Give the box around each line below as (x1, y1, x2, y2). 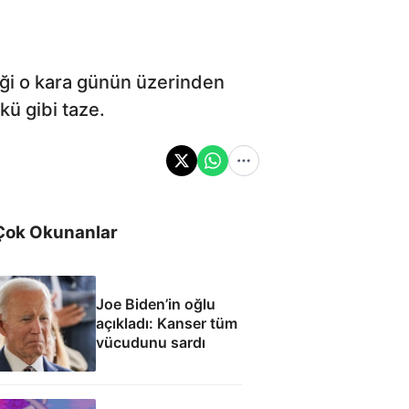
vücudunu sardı (95, 332, 205, 351)
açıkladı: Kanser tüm (95, 313, 237, 332)
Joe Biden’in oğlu (95, 294, 215, 313)
